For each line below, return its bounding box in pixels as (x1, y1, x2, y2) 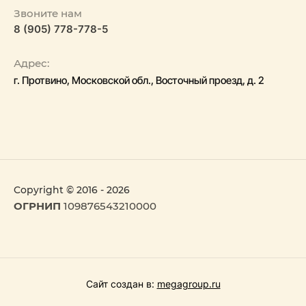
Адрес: (14, 57, 49, 70)
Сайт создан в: (85, 277, 157, 290)
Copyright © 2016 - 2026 (14, 184, 130, 197)
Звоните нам (14, 7, 82, 20)
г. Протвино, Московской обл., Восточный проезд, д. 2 (14, 74, 264, 87)
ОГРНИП (14, 199, 61, 213)
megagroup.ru (156, 277, 221, 290)
